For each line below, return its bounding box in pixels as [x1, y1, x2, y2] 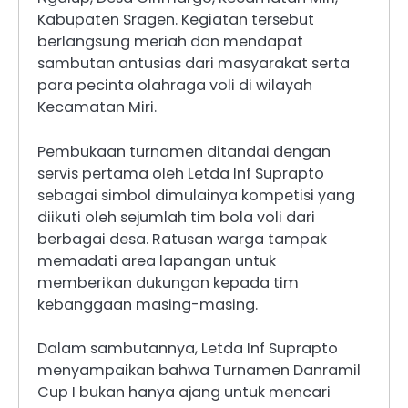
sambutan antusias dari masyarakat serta [37, 53, 350, 75]
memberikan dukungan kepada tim [37, 271, 299, 293]
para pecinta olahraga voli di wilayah [37, 75, 312, 97]
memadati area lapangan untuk [37, 250, 276, 271]
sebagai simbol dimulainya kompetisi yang [37, 184, 355, 206]
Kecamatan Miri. [37, 97, 157, 118]
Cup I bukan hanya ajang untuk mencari [37, 381, 331, 403]
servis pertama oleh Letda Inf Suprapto [37, 162, 324, 184]
